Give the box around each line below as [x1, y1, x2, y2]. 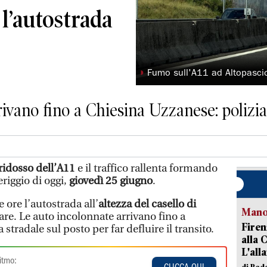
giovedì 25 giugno [69, 174, 153, 187]
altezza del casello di [98, 197, 196, 210]
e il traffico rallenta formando [75, 162, 218, 175]
